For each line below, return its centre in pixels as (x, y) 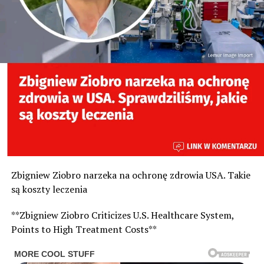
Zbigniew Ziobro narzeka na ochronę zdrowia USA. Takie (131, 175)
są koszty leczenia (49, 189)
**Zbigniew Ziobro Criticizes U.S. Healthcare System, (122, 215)
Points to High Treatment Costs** (84, 229)
